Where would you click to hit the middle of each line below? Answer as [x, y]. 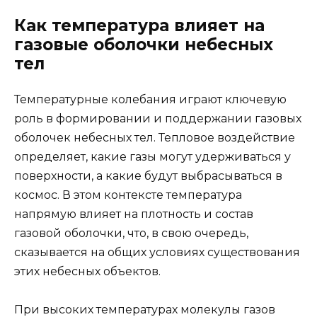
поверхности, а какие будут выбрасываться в [148, 176]
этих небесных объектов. [87, 272]
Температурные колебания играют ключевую [150, 100]
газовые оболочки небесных [144, 45]
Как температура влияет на [139, 26]
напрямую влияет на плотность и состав [134, 214]
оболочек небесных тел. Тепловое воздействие [155, 138]
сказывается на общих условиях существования [157, 253]
